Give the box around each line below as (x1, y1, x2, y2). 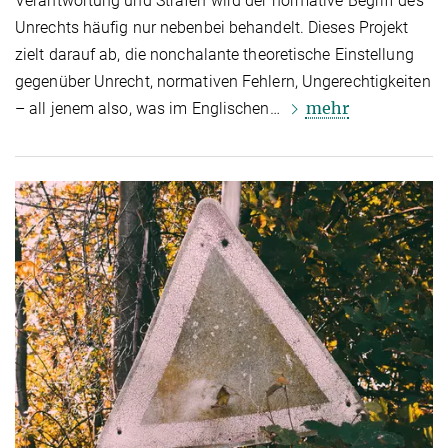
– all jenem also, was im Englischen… (15, 99, 284, 119)
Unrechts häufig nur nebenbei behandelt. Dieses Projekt (15, 18, 409, 38)
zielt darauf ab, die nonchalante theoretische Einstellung (15, 45, 414, 65)
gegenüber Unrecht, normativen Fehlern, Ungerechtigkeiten (15, 72, 431, 92)
